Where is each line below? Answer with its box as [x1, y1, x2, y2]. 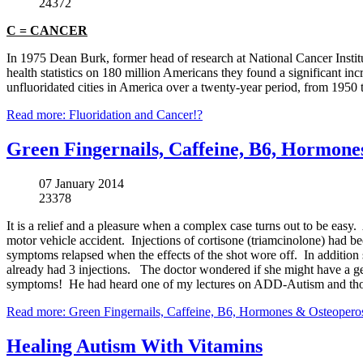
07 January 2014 [39, 176, 124, 190]
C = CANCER [6, 23, 88, 37]
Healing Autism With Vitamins [6, 335, 263, 357]
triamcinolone [251, 233, 321, 247]
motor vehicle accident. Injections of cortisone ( [6, 233, 251, 247]
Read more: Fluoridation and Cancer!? [6, 107, 203, 122]
